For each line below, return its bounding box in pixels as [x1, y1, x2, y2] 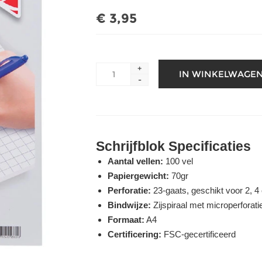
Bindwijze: [108, 200, 151, 210]
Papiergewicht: [108, 171, 169, 181]
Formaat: [108, 215, 144, 225]
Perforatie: [108, 185, 151, 195]
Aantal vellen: [108, 156, 163, 166]
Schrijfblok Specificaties [96, 139, 251, 154]
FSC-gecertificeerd [161, 229, 236, 239]
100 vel [163, 156, 193, 166]
